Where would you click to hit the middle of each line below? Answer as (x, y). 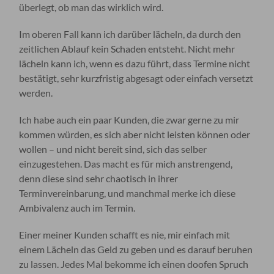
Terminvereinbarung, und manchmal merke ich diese (128, 193)
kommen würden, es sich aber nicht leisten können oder (135, 134)
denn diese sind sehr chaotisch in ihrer (99, 178)
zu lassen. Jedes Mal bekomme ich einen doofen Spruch (134, 264)
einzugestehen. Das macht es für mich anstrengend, (126, 163)
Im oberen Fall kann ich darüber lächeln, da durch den (130, 34)
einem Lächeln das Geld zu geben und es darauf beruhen (136, 249)
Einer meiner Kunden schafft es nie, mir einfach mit (125, 234)
